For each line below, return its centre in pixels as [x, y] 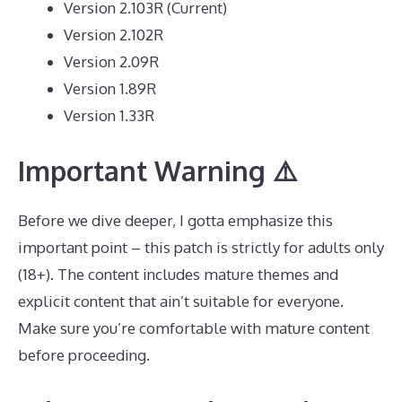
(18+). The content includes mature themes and [178, 274]
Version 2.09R [111, 61]
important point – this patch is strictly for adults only [201, 247]
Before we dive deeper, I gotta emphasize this [175, 220]
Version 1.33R [109, 115]
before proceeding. [84, 355]
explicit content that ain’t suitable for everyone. [181, 301]
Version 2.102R [114, 34]
